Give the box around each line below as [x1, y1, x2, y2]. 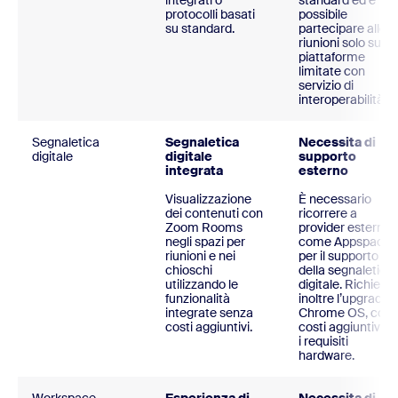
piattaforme [298, 49, 365, 66]
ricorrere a [298, 205, 357, 222]
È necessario [298, 191, 371, 208]
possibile [298, 6, 347, 23]
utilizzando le [165, 276, 238, 293]
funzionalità [165, 291, 230, 307]
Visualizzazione [165, 191, 251, 208]
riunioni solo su [298, 35, 381, 52]
